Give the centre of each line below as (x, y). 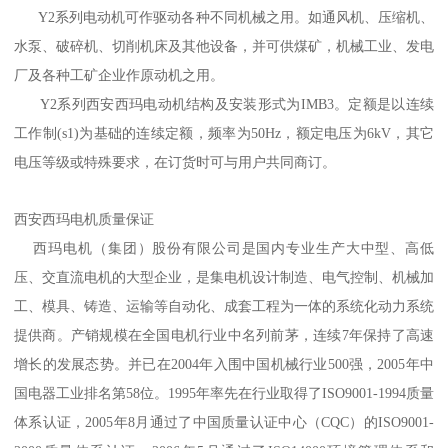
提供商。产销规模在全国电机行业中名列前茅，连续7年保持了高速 (224, 335)
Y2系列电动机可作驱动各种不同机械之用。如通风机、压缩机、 (224, 17)
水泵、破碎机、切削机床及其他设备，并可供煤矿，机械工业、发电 (224, 46)
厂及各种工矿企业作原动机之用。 (119, 75)
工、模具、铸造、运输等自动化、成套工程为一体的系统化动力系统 (224, 306)
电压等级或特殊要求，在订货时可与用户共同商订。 (175, 162)
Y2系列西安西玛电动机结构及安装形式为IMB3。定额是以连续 (224, 104)
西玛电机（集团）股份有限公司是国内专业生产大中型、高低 (224, 248)
